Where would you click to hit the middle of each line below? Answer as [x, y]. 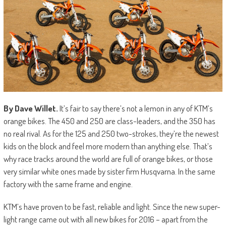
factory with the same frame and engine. [68, 184]
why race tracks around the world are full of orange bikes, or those [108, 159]
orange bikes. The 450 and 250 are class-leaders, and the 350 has [109, 121]
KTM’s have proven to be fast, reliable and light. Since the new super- [112, 207]
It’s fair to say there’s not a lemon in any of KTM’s [135, 108]
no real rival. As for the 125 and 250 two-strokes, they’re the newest [111, 134]
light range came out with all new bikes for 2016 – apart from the [105, 219]
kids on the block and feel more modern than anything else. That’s [108, 146]
